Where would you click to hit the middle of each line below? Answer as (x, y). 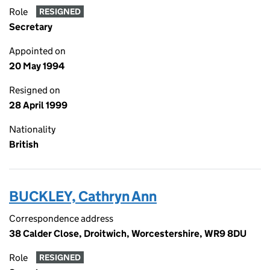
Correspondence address (61, 218)
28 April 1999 (38, 105)
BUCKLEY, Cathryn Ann (83, 196)
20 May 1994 (37, 66)
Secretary (31, 27)
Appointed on (37, 51)
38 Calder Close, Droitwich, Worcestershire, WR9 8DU (128, 234)
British (24, 144)
